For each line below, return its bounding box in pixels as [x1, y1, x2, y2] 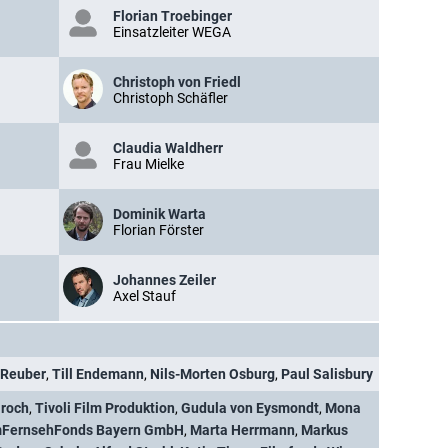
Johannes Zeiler [113, 272, 216, 288]
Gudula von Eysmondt [181, 400, 319, 416]
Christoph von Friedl [113, 74, 241, 90]
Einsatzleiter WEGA [113, 24, 231, 40]
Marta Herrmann [190, 422, 295, 438]
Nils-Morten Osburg [150, 366, 275, 382]
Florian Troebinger [113, 8, 232, 24]
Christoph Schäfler [113, 90, 228, 106]
